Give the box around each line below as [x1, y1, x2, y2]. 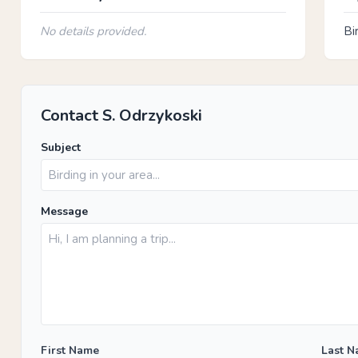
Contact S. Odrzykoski [41, 105, 202, 126]
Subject [41, 140, 81, 155]
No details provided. [40, 23, 146, 39]
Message [41, 204, 88, 219]
